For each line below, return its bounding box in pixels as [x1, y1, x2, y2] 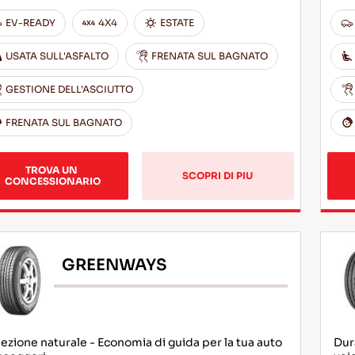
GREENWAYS [61, 254, 166, 275]
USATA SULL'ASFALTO [5, 50, 109, 62]
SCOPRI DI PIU [182, 170, 254, 181]
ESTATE [159, 17, 194, 29]
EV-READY [5, 17, 55, 29]
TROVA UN [25, 164, 80, 176]
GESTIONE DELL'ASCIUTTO [5, 83, 133, 95]
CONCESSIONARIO [4, 175, 101, 187]
